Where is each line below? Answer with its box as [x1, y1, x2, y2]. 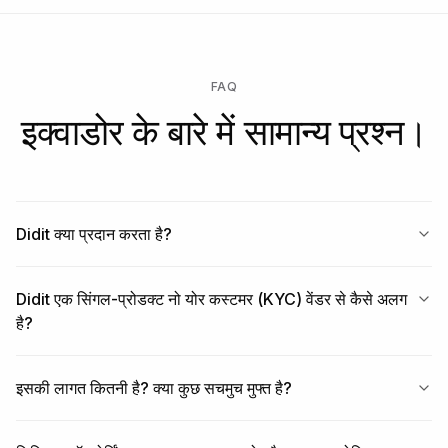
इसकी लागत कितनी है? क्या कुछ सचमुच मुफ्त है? [16, 378, 292, 399]
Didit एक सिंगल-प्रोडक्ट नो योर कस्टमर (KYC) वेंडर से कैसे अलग [16, 289, 407, 310]
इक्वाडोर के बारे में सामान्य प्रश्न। [21, 110, 427, 155]
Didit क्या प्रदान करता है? [16, 224, 172, 245]
